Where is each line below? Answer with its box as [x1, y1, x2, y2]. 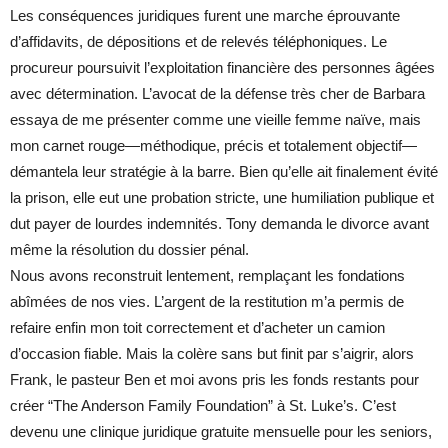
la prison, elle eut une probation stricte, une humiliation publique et [10, 189, 434, 207]
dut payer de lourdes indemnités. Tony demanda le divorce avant [10, 215, 429, 233]
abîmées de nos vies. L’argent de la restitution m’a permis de [10, 293, 404, 311]
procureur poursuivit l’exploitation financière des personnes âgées [10, 59, 435, 77]
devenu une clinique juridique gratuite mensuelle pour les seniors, [10, 423, 432, 441]
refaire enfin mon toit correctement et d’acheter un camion [10, 319, 385, 337]
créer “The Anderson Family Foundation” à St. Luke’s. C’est [10, 397, 396, 415]
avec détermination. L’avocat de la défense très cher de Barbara [10, 85, 425, 103]
